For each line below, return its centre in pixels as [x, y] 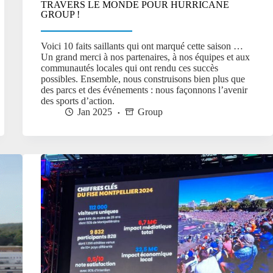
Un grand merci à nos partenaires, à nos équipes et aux [145, 57]
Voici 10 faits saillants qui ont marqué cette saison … [142, 46]
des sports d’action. [77, 101]
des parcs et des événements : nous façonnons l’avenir [144, 90]
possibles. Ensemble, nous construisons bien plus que [143, 79]
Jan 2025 [94, 112]
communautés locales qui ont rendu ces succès [129, 68]
